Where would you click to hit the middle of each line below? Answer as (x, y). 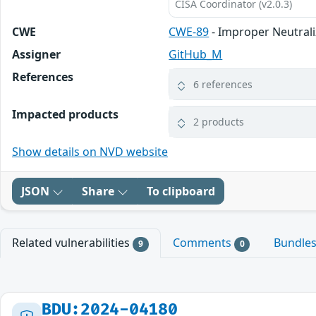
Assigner (36, 55)
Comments (203, 243)
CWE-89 (189, 32)
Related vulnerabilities (72, 243)
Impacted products (65, 115)
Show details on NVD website (90, 152)
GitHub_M (196, 55)
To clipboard (181, 192)
